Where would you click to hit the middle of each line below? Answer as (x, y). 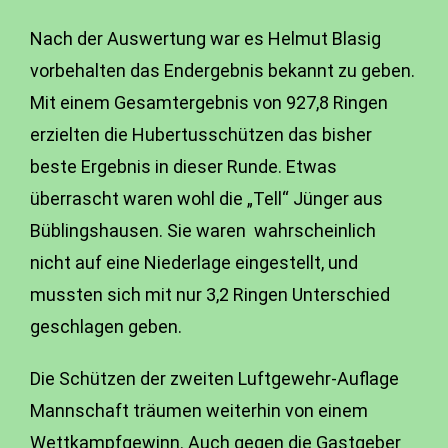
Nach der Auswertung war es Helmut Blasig (205, 38)
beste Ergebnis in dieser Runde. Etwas (183, 166)
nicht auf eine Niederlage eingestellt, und (194, 262)
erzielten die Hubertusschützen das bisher (201, 134)
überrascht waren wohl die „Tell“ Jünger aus (206, 198)
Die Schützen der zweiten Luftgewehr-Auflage (214, 378)
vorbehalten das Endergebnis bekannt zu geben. (222, 70)
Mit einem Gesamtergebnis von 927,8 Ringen (209, 102)
